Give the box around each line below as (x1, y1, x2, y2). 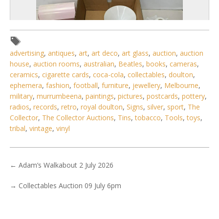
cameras (170, 59, 197, 69)
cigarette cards (42, 70, 89, 80)
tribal (10, 124, 25, 133)
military (10, 91, 33, 101)
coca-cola (93, 70, 124, 80)
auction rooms (33, 59, 80, 69)
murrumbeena (37, 91, 82, 101)
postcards (147, 91, 178, 101)
